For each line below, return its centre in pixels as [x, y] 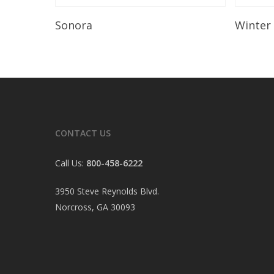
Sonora [74, 25]
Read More [126, 19]
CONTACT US [83, 133]
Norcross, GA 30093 [95, 207]
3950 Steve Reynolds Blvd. [107, 191]
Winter [253, 25]
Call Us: [71, 163]
